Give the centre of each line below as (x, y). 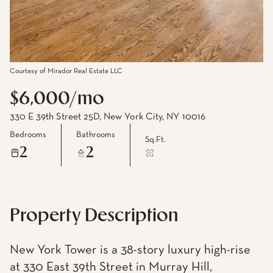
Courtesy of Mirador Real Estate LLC (66, 71)
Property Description (94, 216)
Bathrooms (96, 134)
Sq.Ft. (155, 139)
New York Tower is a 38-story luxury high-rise (130, 250)
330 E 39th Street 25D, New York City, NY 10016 (108, 117)
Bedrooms (28, 134)
